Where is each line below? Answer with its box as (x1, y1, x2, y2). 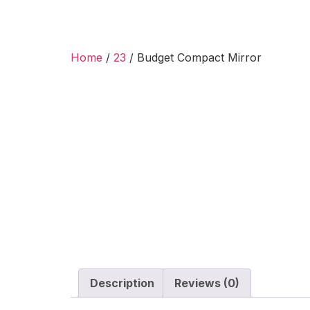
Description (90, 275, 154, 290)
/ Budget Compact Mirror (126, 51, 262, 64)
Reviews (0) (174, 275, 239, 290)
